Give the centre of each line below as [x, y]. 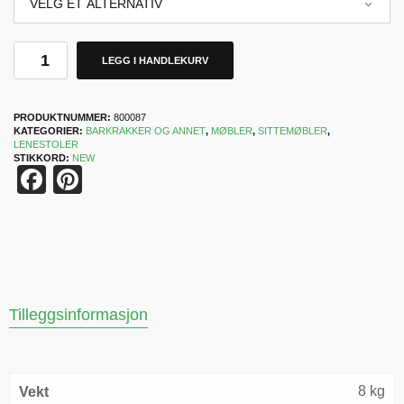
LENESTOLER [46, 144]
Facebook [110, 179]
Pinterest [139, 179]
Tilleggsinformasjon [78, 315]
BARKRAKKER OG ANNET [146, 131]
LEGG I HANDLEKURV [155, 60]
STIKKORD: [43, 158]
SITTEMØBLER [293, 131]
